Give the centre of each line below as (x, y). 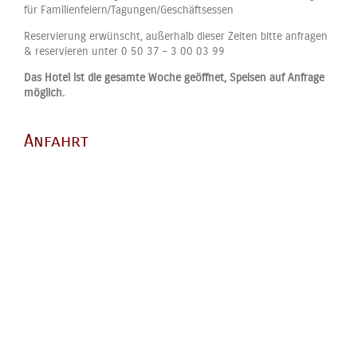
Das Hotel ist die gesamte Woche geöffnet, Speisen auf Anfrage (174, 77)
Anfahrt (56, 141)
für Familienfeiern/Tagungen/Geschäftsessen (129, 10)
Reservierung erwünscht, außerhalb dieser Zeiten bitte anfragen (176, 36)
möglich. (44, 92)
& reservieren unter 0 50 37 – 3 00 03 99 (124, 51)
